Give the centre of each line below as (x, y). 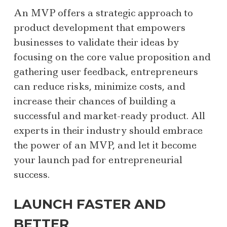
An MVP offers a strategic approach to (103, 13)
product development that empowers (100, 28)
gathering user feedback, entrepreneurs (106, 72)
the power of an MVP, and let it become (105, 145)
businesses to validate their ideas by (96, 43)
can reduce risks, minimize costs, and (100, 87)
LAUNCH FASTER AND (90, 204)
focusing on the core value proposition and (112, 57)
